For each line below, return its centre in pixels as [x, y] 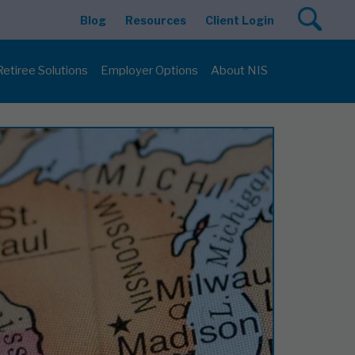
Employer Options [149, 71]
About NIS [239, 71]
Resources [156, 20]
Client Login [240, 20]
